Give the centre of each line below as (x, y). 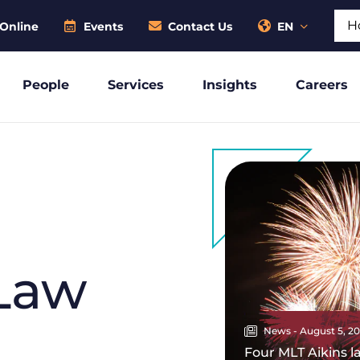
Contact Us (200, 27)
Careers (322, 85)
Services (136, 85)
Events (103, 27)
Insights (230, 85)
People (46, 85)
